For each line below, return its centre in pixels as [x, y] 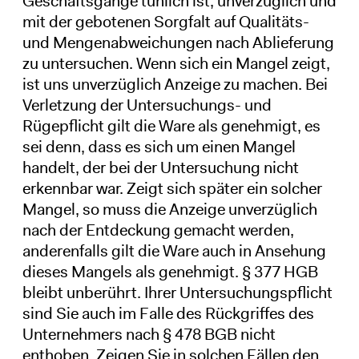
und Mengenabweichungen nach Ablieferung [178, 42]
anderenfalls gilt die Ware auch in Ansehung [174, 250]
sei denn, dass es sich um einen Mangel [159, 146]
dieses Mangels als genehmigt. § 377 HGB [170, 271]
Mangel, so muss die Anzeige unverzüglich [169, 209]
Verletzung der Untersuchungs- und [147, 105]
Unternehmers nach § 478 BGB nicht [149, 334]
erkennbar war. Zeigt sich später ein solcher [172, 188]
